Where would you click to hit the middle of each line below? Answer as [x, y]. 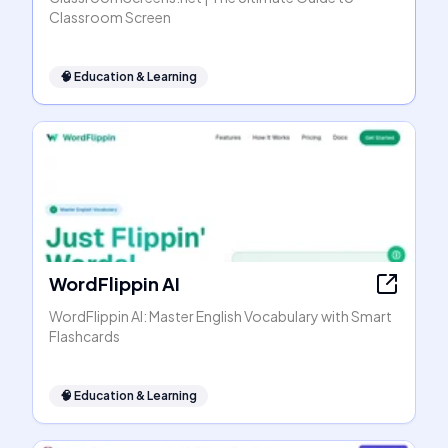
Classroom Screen [110, 17]
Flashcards [84, 336]
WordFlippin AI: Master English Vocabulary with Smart [220, 316]
